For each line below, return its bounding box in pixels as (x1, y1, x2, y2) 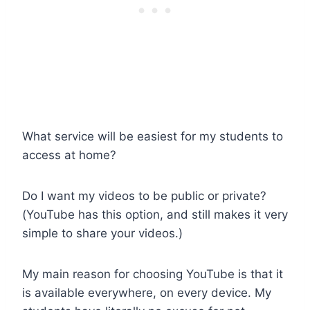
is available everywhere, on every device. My (22, 285, 271, 300)
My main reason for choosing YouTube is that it (22, 266, 283, 281)
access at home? (22, 147, 116, 162)
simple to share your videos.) (22, 226, 183, 240)
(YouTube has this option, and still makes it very (22, 207, 288, 221)
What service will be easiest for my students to (22, 129, 283, 143)
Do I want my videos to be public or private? (22, 188, 266, 203)
